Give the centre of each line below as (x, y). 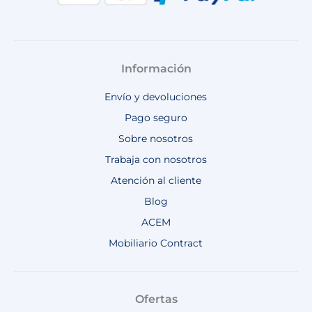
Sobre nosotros (156, 139)
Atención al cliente (156, 181)
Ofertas (156, 299)
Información (156, 69)
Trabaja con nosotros (156, 160)
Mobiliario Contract (156, 243)
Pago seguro (156, 118)
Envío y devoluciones (156, 97)
